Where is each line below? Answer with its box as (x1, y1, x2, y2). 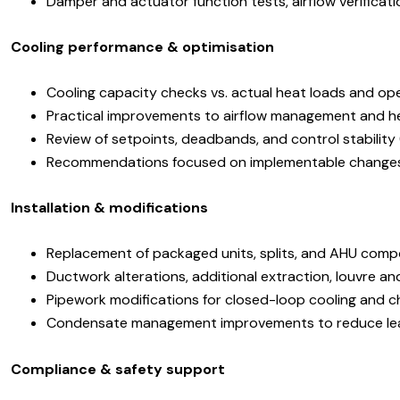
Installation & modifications (11, 198, 208, 218)
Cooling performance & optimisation (11, 37, 274, 57)
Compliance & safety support (11, 359, 225, 379)
